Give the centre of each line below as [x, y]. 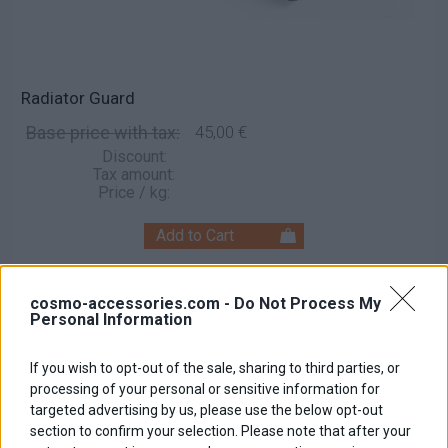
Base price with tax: [103, 132]
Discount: [134, 156]
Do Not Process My [307, 303]
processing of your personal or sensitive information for [205, 389]
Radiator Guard [78, 98]
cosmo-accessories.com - [132, 303]
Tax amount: [134, 174]
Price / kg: [134, 192]
